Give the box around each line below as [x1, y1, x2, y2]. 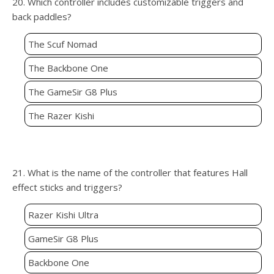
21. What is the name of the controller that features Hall [12, 166, 248, 179]
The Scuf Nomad [28, 38, 97, 51]
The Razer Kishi [28, 109, 94, 122]
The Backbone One [28, 62, 108, 75]
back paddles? [12, 10, 72, 23]
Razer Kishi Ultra [28, 209, 98, 221]
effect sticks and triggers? [12, 181, 122, 194]
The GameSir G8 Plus [28, 86, 117, 98]
